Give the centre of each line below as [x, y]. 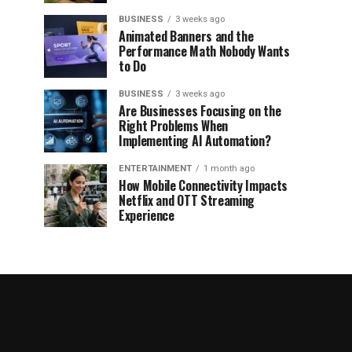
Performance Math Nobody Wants [204, 51]
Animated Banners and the [186, 36]
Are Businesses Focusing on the [200, 111]
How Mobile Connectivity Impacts [203, 185]
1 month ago [229, 169]
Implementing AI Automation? [195, 141]
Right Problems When [173, 126]
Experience [147, 215]
